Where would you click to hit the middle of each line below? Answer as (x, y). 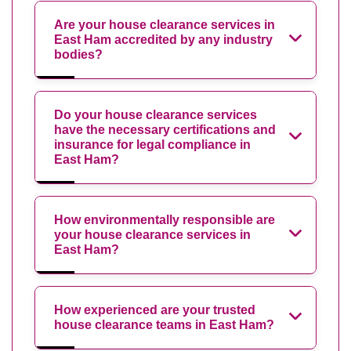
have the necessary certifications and (165, 129)
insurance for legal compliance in (152, 144)
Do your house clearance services (156, 114)
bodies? (78, 54)
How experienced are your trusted (155, 309)
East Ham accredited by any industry (163, 39)
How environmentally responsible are (165, 219)
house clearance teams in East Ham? (164, 324)
